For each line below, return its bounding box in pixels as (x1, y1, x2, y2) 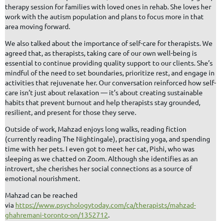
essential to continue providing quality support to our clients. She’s (5, 58, 213, 67)
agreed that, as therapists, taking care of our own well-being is (5, 48, 197, 57)
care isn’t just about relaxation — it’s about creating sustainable (5, 87, 203, 97)
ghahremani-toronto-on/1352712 (5, 210, 108, 219)
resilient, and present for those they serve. (5, 107, 136, 116)
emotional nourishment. (5, 173, 80, 183)
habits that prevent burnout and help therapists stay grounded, (5, 97, 200, 107)
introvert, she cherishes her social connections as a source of (5, 163, 192, 173)
